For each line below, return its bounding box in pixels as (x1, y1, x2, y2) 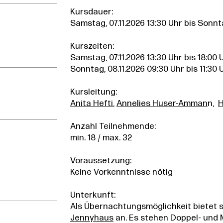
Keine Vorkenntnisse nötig (70, 168, 173, 177)
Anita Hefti (70, 99, 113, 108)
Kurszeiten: (70, 42, 114, 51)
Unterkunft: (70, 191, 115, 200)
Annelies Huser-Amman (116, 99, 208, 108)
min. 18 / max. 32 (70, 133, 132, 142)
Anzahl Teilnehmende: (70, 122, 156, 131)
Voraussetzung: (70, 156, 131, 165)
